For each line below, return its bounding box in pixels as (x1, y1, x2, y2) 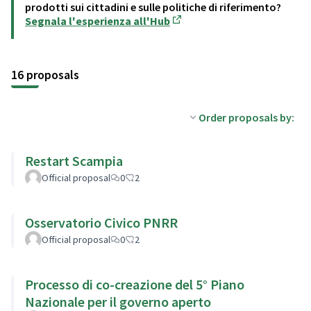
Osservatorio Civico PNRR (25, 213, 178, 231)
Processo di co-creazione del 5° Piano (25, 275, 244, 293)
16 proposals (11, 66, 79, 83)
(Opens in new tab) (171, 24, 261, 38)
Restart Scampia (25, 151, 123, 169)
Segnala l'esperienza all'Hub (25, 13, 170, 28)
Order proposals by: (199, 110, 294, 124)
